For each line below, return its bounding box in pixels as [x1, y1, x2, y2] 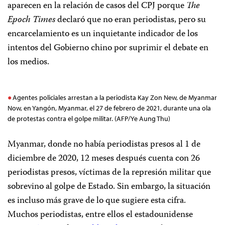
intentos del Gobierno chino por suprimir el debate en [8, 41, 208, 56]
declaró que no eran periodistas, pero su [55, 13, 206, 28]
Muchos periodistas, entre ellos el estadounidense [8, 207, 193, 223]
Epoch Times [8, 13, 55, 28]
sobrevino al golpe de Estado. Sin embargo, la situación [8, 179, 210, 195]
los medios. [8, 55, 49, 70]
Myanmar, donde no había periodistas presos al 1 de [8, 137, 200, 153]
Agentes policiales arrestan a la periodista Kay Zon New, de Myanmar [13, 93, 217, 102]
